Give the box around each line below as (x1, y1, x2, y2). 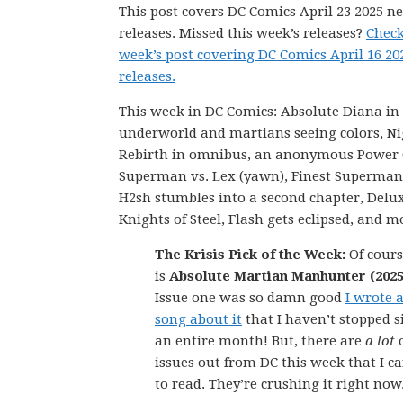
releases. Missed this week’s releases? (119, 25, 366, 41)
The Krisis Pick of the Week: (155, 246, 345, 263)
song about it (155, 311, 242, 327)
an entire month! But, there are (155, 333, 365, 349)
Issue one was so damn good (155, 290, 345, 306)
